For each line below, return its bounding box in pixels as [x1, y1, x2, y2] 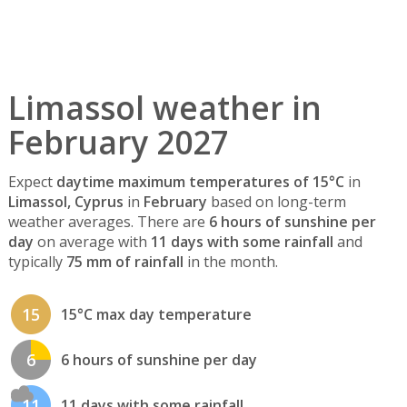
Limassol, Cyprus [7, 192, 124, 213]
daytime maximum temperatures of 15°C [55, 172, 344, 193]
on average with [33, 232, 151, 253]
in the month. [183, 252, 278, 273]
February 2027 [7, 120, 229, 164]
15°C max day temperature [60, 304, 252, 325]
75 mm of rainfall [65, 252, 184, 273]
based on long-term [206, 192, 346, 213]
